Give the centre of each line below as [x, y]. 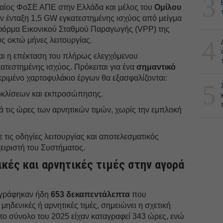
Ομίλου [168, 7]
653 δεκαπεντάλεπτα [91, 194]
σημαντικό [156, 67]
